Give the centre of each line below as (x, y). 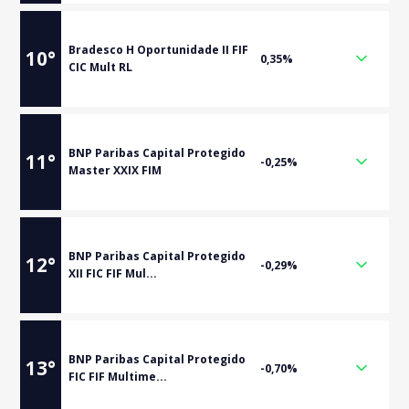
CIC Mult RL (101, 67)
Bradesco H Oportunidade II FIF (159, 50)
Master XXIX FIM (115, 170)
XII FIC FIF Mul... (113, 273)
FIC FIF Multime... (118, 377)
